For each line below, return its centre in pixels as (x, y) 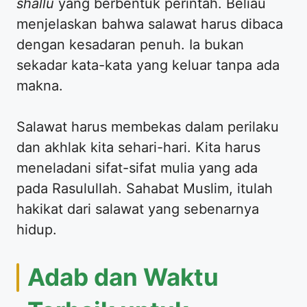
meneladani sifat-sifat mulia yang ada (137, 168)
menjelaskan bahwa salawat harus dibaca (150, 24)
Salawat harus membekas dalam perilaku (148, 127)
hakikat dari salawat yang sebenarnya (138, 209)
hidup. (37, 230)
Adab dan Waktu (123, 277)
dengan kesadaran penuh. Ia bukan (130, 45)
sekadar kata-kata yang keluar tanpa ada (148, 65)
